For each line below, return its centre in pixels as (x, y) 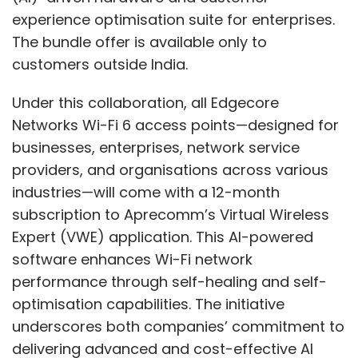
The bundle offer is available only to (139, 42)
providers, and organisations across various (170, 170)
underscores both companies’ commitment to (178, 326)
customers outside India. (102, 64)
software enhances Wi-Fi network (132, 259)
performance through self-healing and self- (169, 282)
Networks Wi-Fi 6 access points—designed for (175, 125)
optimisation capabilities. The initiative (148, 304)
